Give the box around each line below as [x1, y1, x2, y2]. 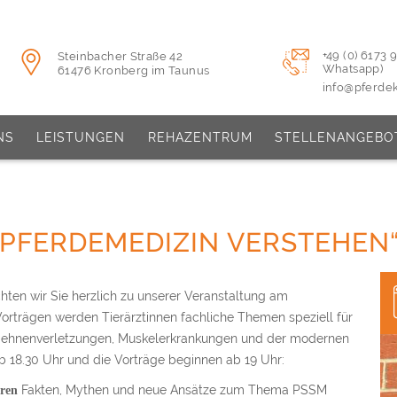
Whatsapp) [322, 62, 384, 75]
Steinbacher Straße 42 [58, 50, 183, 63]
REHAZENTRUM [147, 130, 253, 144]
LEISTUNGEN [36, 130, 126, 144]
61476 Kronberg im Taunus [58, 64, 210, 77]
